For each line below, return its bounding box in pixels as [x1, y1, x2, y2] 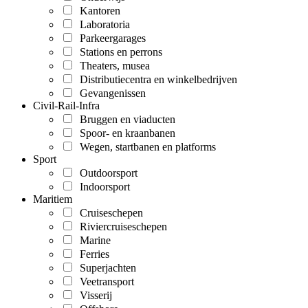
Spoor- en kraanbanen [74, 127, 175, 140]
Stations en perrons [74, 46, 162, 58]
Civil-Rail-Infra [33, 100, 100, 112]
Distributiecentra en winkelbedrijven [74, 74, 237, 86]
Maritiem [33, 193, 72, 206]
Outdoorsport [74, 167, 137, 179]
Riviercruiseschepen [74, 221, 167, 233]
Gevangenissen [74, 87, 146, 100]
